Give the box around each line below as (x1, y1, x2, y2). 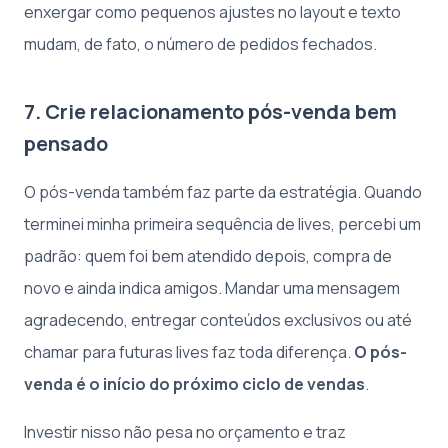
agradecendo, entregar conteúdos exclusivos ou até (24, 309, 412, 331)
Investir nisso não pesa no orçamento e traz (24, 421, 346, 443)
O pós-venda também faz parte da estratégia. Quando (24, 181, 422, 203)
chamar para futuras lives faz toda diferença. (24, 341, 354, 363)
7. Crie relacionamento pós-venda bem (24, 98, 397, 125)
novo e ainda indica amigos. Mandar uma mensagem (24, 277, 400, 299)
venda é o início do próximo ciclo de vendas (24, 373, 365, 395)
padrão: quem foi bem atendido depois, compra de (24, 245, 392, 267)
